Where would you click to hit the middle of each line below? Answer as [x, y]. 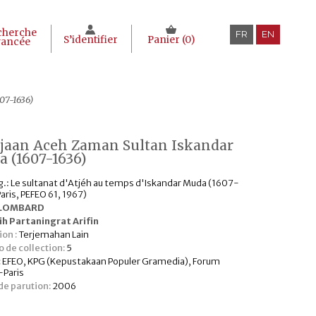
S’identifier [90, 40]
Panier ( [166, 40]
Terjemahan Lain [53, 234]
